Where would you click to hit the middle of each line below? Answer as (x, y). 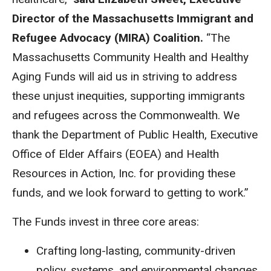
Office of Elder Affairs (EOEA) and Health (116, 154)
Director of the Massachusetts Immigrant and (133, 18)
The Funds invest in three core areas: (107, 222)
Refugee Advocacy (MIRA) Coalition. (109, 38)
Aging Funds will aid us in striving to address (125, 77)
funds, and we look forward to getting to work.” (130, 193)
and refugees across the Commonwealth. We (126, 115)
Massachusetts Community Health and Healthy (130, 57)
